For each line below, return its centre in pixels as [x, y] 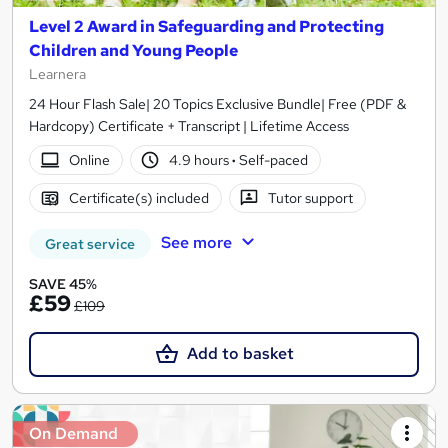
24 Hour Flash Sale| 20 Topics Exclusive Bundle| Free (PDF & [217, 104]
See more [196, 243]
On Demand [73, 433]
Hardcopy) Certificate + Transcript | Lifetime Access [189, 126]
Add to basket [240, 354]
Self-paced [272, 160]
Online [89, 160]
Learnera [57, 74]
